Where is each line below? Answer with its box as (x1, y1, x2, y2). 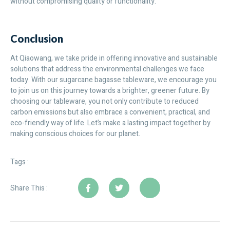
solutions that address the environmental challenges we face (10, 63, 204, 74)
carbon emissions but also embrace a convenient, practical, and (10, 106, 210, 118)
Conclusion (10, 32, 63, 45)
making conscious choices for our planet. (10, 128, 140, 139)
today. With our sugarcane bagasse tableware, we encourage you (10, 74, 217, 85)
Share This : (10, 182, 48, 194)
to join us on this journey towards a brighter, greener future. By (10, 85, 209, 96)
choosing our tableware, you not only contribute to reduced (10, 95, 199, 107)
